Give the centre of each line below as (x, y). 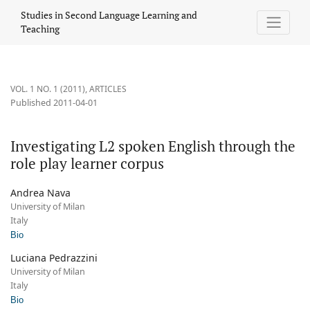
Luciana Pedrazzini (54, 258)
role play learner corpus (87, 164)
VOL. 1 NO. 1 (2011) (48, 89)
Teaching (40, 29)
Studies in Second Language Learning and (109, 15)
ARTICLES (108, 89)
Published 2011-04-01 (54, 103)
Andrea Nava (40, 193)
